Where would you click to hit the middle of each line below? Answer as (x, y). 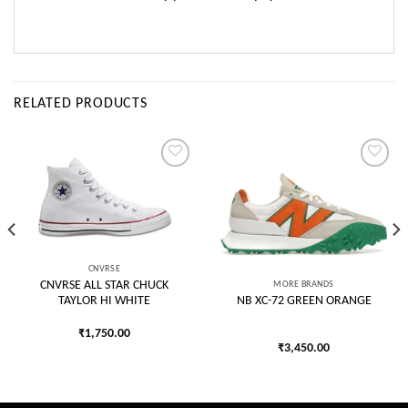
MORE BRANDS (304, 285)
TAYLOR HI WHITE (104, 301)
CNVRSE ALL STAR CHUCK (104, 286)
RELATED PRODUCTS (81, 103)
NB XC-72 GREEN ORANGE (304, 301)
